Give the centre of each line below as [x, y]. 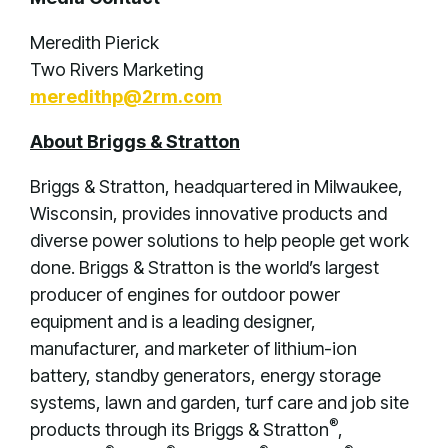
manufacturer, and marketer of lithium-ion [193, 348]
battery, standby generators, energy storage [205, 375]
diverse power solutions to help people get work [219, 240]
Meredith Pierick [94, 42]
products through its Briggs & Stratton [179, 429]
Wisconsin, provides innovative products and [208, 213]
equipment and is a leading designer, [173, 321]
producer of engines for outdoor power [185, 294]
